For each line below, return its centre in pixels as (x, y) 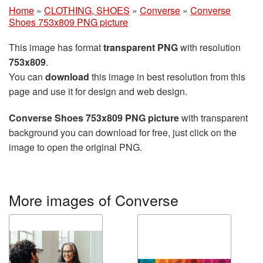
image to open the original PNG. (75, 147)
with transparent (213, 117)
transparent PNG (141, 47)
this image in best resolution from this (167, 76)
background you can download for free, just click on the (123, 132)
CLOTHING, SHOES (87, 10)
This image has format (56, 47)
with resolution (209, 47)
